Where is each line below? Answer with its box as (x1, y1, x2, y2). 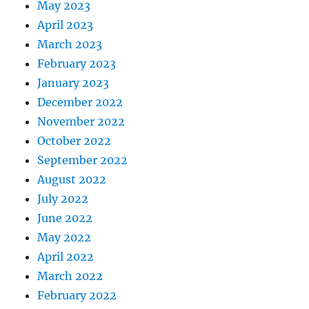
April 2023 (37, 18, 94, 32)
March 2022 (37, 269, 103, 283)
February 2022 (37, 288, 117, 303)
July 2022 (37, 192, 89, 206)
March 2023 (37, 37, 103, 52)
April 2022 (37, 250, 94, 264)
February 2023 (37, 57, 117, 71)
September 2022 (37, 153, 128, 168)
